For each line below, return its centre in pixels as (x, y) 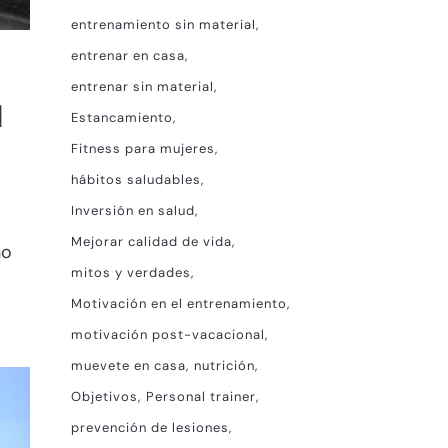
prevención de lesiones (150, 427)
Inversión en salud (133, 210)
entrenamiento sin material (163, 24)
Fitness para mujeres (143, 148)
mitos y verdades (131, 272)
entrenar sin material (142, 86)
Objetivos (104, 396)
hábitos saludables (136, 179)
